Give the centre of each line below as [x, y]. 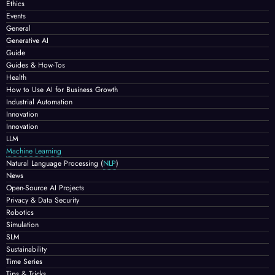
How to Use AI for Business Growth [62, 89]
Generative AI [27, 40]
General [18, 28]
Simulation [22, 224]
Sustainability [26, 249]
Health [16, 77]
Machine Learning [34, 151]
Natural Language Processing [53, 163]
